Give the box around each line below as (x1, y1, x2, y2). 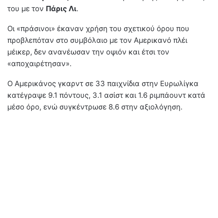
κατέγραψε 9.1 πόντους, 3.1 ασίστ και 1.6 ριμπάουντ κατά (7, 90, 205, 100)
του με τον (7, 3, 46, 13)
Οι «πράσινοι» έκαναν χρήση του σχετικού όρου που (7, 23, 189, 33)
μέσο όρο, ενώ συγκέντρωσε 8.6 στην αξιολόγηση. (7, 102, 182, 111)
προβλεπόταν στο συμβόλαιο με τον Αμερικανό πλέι (7, 35, 187, 45)
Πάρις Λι (46, 3, 76, 13)
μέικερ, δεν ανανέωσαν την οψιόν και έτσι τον (7, 47, 169, 56)
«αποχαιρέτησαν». (7, 58, 72, 68)
